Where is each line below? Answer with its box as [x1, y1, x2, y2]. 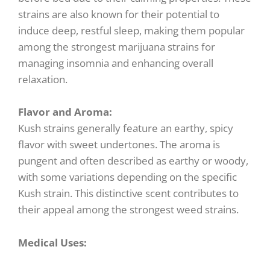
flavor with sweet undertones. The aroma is [18, 137, 220, 152]
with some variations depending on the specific [18, 170, 237, 184]
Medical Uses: [18, 235, 87, 250]
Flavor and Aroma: [18, 105, 112, 119]
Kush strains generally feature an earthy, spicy [18, 121, 233, 136]
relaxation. [18, 72, 67, 87]
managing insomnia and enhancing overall [18, 56, 213, 71]
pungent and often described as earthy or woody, [18, 154, 248, 168]
